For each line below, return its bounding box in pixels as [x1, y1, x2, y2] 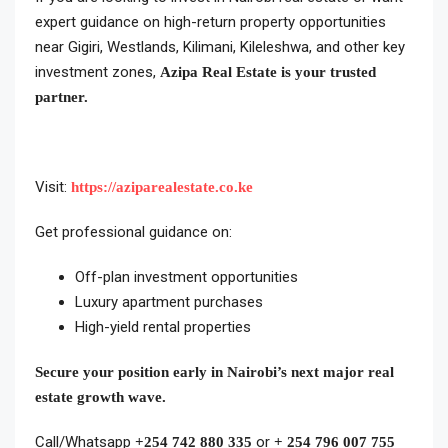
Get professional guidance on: [35, 223, 232, 241]
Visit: [35, 178, 71, 196]
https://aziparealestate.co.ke [71, 179, 253, 195]
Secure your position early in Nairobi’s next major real [35, 364, 394, 380]
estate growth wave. [35, 389, 166, 405]
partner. [35, 89, 88, 105]
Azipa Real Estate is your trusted [160, 64, 376, 80]
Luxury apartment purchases [75, 293, 263, 311]
